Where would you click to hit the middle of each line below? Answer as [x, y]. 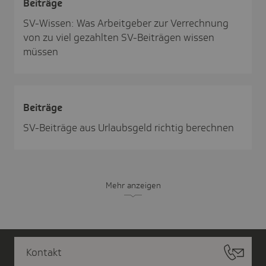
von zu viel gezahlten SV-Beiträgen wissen [119, 38]
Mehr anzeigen [133, 186]
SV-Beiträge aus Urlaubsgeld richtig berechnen [129, 128]
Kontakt [44, 253]
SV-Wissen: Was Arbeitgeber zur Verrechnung [126, 23]
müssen [41, 52]
